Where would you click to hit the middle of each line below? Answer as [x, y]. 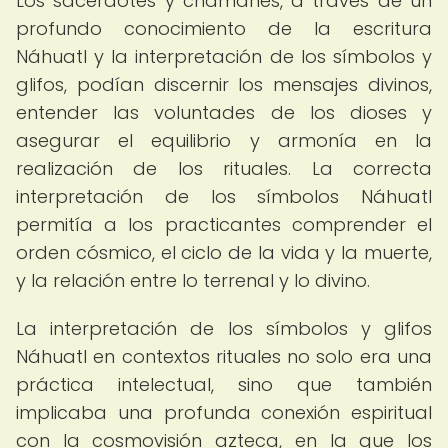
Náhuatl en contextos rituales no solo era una [224, 356]
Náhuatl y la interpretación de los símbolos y [224, 56]
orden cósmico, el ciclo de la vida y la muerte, [224, 252]
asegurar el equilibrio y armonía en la [224, 140]
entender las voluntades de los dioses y [224, 112]
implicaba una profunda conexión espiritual [224, 412]
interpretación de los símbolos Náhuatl [224, 196]
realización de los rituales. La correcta [224, 168]
